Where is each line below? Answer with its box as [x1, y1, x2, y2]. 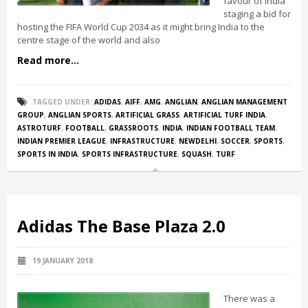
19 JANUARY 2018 [30, 256, 93, 265]
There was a [223, 292, 275, 305]
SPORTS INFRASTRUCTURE [82, 149, 177, 159]
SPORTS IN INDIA [17, 149, 78, 159]
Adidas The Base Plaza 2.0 [17, 214, 225, 237]
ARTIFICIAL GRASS [115, 110, 179, 120]
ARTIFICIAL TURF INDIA [184, 110, 265, 120]
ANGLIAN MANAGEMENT [201, 97, 287, 107]
